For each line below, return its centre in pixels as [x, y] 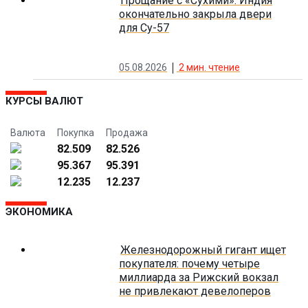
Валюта [28, 132]
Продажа [127, 132]
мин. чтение [213, 67]
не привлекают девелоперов [195, 291]
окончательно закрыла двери [195, 14]
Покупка [76, 132]
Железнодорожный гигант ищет [203, 250]
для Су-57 [144, 27]
